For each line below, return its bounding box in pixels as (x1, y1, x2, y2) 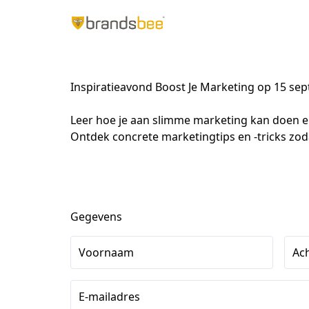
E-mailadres (79, 289, 140, 304)
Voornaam (79, 245, 134, 260)
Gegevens (70, 209, 122, 224)
